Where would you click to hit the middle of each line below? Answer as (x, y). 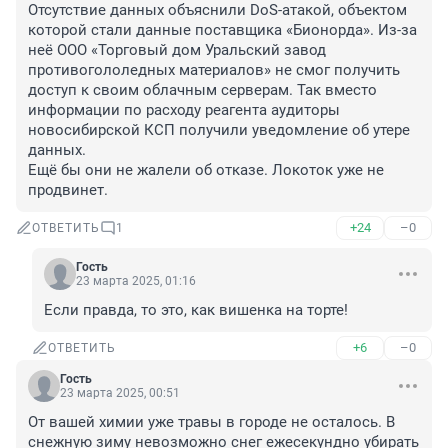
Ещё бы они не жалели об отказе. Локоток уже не (206, 170)
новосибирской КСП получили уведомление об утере (219, 130)
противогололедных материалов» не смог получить (214, 70)
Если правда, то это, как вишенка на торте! (196, 310)
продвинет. (68, 190)
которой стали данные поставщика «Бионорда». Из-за (222, 30)
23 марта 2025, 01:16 (136, 281)
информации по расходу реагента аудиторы (184, 110)
